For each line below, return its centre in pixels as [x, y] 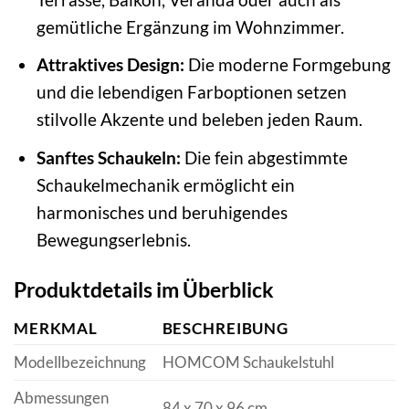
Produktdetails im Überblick [144, 289]
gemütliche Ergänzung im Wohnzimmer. [190, 26]
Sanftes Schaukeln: [108, 157]
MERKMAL [56, 329]
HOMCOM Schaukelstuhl [248, 362]
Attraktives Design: [110, 65]
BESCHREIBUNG [225, 329]
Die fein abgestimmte [264, 157]
